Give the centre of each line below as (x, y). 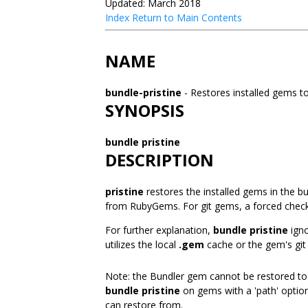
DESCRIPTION (159, 160)
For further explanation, (159, 230)
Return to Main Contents (187, 18)
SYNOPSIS (145, 110)
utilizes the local (142, 244)
